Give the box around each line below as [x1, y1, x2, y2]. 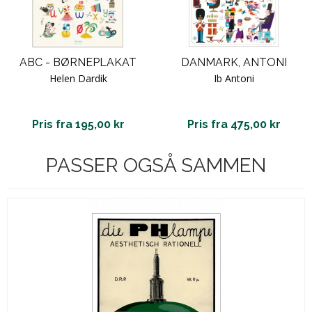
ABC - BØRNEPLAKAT [19, 55, 136, 69]
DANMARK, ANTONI [181, 55, 287, 69]
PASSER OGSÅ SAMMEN [46, 153, 266, 177]
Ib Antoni [214, 71, 254, 85]
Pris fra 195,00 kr [31, 117, 125, 131]
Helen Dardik [49, 71, 107, 85]
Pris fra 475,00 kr [187, 117, 281, 131]
